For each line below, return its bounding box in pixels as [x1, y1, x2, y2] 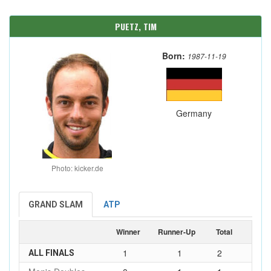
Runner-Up [158, 226, 195, 237]
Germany [176, 107, 212, 119]
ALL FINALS [28, 248, 74, 258]
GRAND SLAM [28, 200, 83, 209]
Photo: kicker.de [51, 163, 103, 173]
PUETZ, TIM [114, 20, 157, 33]
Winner [116, 226, 140, 237]
